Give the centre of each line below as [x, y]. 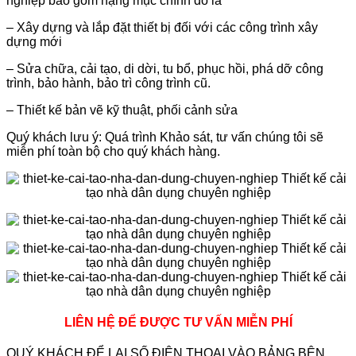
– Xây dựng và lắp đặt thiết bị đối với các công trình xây [162, 27]
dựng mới [34, 41]
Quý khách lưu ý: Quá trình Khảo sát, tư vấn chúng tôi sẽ [165, 137]
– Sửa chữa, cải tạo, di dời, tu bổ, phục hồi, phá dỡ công [165, 68]
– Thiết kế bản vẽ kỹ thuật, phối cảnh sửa [122, 110]
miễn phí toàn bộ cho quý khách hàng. [113, 151]
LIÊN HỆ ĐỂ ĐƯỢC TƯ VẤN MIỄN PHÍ [178, 322]
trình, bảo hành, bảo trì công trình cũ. [108, 83]
